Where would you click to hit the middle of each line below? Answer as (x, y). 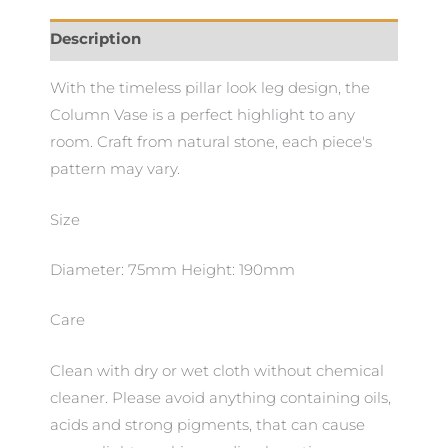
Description (95, 39)
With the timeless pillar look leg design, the (210, 88)
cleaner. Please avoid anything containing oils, (220, 397)
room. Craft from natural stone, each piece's (211, 142)
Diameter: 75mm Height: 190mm (172, 269)
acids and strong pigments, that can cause (207, 424)
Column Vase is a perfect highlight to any (202, 115)
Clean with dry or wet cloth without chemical (217, 370)
